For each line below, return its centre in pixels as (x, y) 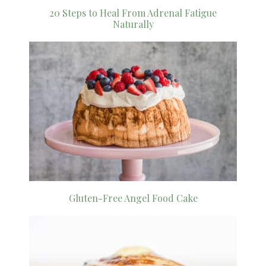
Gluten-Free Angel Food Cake (133, 198)
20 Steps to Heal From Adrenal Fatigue (133, 13)
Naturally (133, 24)
